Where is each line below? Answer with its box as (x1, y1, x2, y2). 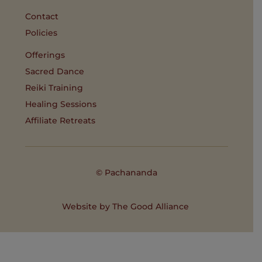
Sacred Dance (25, 66, 85, 77)
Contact (25, 11, 59, 22)
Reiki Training (25, 82, 84, 94)
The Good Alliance (112, 201, 189, 212)
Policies (25, 27, 58, 39)
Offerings (25, 50, 65, 61)
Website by (61, 201, 112, 212)
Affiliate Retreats (25, 115, 96, 126)
